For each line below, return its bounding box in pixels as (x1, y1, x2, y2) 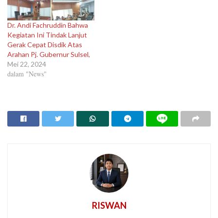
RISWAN (91, 200, 127, 211)
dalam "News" (7, 69, 47, 78)
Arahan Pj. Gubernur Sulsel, (7, 50, 90, 58)
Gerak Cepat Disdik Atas (7, 40, 82, 49)
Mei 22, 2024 (7, 59, 46, 68)
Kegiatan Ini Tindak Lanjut (7, 30, 87, 39)
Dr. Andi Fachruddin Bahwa (7, 20, 88, 29)
